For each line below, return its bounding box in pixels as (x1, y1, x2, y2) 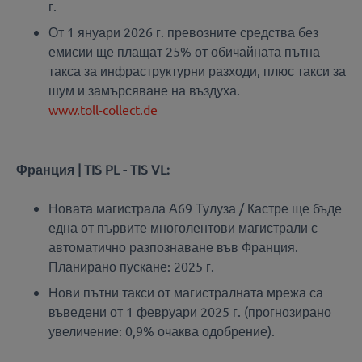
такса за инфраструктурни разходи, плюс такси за (48, 61, 346, 78)
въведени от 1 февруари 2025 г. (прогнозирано (48, 303, 331, 320)
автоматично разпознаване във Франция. (48, 238, 298, 255)
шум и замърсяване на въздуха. (48, 81, 243, 98)
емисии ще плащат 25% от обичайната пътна (48, 42, 320, 59)
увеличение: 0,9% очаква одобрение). (48, 322, 275, 339)
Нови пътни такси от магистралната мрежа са (48, 284, 323, 301)
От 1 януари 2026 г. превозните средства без (48, 23, 318, 40)
